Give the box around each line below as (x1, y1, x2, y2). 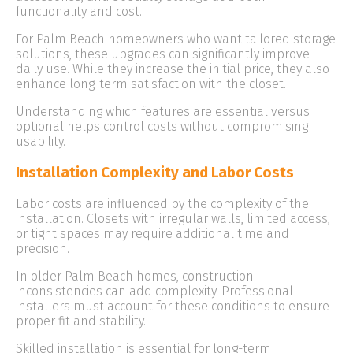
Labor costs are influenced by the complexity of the (16, 195, 309, 211)
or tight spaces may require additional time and (16, 225, 289, 241)
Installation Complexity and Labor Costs (16, 163, 294, 181)
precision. (16, 240, 69, 256)
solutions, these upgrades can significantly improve (16, 46, 310, 62)
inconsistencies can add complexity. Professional (16, 283, 293, 299)
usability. (16, 134, 65, 150)
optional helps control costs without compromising (16, 119, 308, 135)
